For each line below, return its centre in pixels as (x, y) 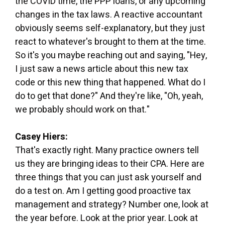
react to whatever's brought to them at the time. (110, 42)
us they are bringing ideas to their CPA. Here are (110, 164)
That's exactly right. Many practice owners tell (107, 150)
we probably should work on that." (82, 109)
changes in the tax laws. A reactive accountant (109, 15)
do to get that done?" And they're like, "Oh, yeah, (109, 96)
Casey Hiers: (41, 137)
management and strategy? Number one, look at (112, 204)
